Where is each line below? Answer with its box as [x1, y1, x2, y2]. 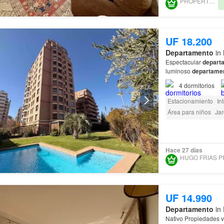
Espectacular [165, 57, 202, 66]
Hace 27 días [165, 145, 202, 155]
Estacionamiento [167, 96, 213, 105]
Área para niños [167, 107, 211, 116]
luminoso [165, 66, 192, 75]
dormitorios [183, 80, 214, 89]
